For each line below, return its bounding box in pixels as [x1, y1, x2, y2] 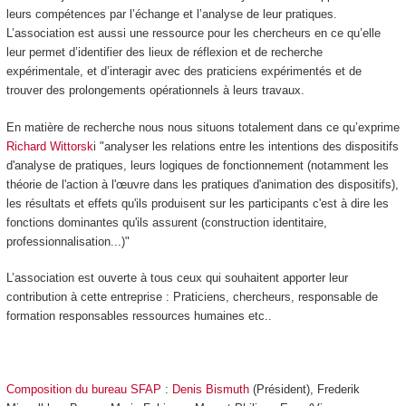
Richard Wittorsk [5, 139, 93, 153]
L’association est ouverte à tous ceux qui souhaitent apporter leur [5, 271, 348, 285]
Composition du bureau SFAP [5, 382, 165, 397]
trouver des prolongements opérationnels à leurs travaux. [5, 83, 304, 98]
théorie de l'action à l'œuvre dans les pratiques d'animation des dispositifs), [5, 177, 399, 191]
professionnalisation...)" [5, 234, 130, 248]
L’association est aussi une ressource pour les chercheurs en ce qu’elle [5, 26, 381, 41]
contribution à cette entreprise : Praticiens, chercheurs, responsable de [5, 290, 378, 304]
